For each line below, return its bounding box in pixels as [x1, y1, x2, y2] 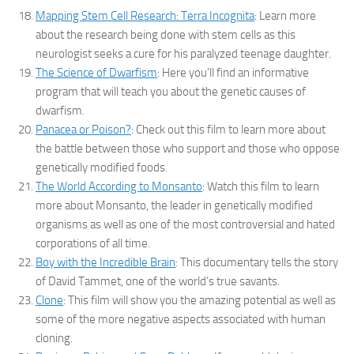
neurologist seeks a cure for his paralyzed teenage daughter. [36, 47, 331, 62]
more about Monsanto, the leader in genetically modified [36, 198, 313, 213]
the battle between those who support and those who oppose [36, 141, 340, 156]
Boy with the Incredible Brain [36, 255, 175, 270]
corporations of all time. [36, 236, 150, 251]
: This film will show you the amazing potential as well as [63, 293, 336, 308]
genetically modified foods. [36, 160, 168, 175]
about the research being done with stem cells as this [36, 28, 296, 43]
